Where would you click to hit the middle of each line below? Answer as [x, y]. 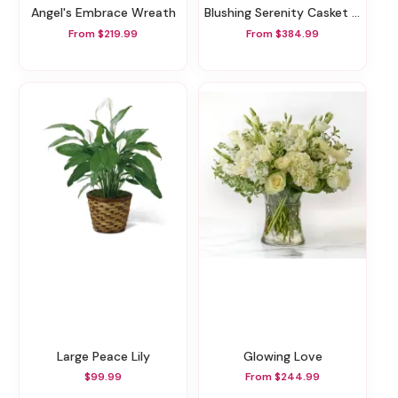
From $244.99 [283, 377]
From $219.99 [103, 33]
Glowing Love [287, 356]
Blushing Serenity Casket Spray [282, 13]
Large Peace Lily [106, 356]
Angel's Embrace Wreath [107, 13]
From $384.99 [283, 33]
